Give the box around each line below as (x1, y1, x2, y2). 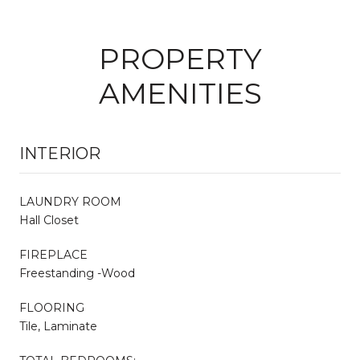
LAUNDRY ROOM (19, 194, 121, 209)
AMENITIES (98, 75, 262, 111)
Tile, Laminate (19, 318, 97, 333)
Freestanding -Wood (19, 265, 135, 280)
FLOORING (19, 300, 84, 315)
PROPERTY (98, 40, 262, 76)
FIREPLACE (19, 247, 88, 262)
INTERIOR (19, 143, 100, 163)
